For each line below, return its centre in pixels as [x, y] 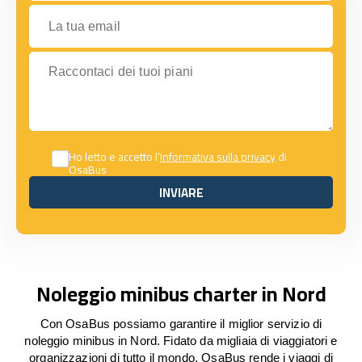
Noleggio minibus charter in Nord [181, 294]
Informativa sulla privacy [218, 157]
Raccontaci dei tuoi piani [99, 59]
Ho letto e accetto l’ [114, 157]
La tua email [63, 12]
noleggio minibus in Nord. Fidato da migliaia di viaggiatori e [181, 341]
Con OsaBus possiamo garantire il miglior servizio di [181, 324]
